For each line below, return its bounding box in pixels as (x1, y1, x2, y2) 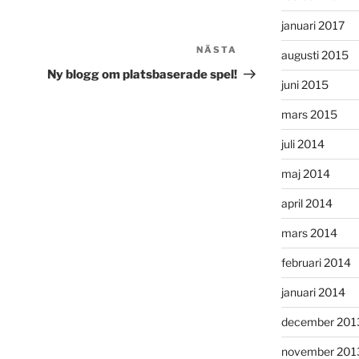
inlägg (236, 63, 275, 79)
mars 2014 (280, 226, 337, 240)
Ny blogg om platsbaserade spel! (47, 67, 238, 83)
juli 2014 (280, 137, 325, 151)
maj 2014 (280, 167, 330, 181)
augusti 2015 (280, 48, 349, 63)
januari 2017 (280, 18, 345, 33)
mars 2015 (280, 107, 337, 122)
